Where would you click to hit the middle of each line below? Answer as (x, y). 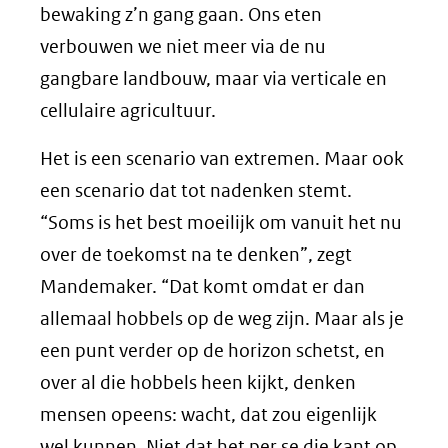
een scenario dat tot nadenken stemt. (196, 191)
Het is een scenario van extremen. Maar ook (222, 159)
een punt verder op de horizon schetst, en (212, 351)
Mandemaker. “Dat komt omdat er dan (202, 287)
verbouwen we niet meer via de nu (183, 47)
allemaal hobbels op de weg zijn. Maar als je (222, 319)
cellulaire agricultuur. (128, 111)
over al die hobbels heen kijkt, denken (198, 383)
